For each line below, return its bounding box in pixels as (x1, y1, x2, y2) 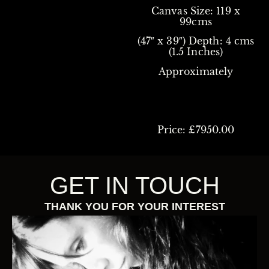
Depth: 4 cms (189, 35, 255, 47)
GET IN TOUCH (49, 172, 220, 199)
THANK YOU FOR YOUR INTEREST (44, 201, 225, 213)
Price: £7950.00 (157, 124, 235, 136)
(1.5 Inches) (168, 46, 223, 58)
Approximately (158, 65, 234, 77)
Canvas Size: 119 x (151, 5, 240, 17)
